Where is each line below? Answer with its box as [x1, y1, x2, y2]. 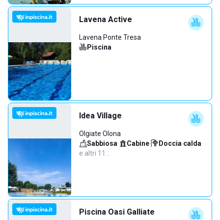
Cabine [127, 139, 149, 147]
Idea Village [79, 111, 122, 120]
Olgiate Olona [79, 130, 121, 137]
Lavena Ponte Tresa [79, 33, 141, 41]
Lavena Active [79, 15, 132, 24]
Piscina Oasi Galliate [79, 207, 155, 217]
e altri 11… [79, 149, 110, 157]
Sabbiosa [87, 139, 117, 147]
